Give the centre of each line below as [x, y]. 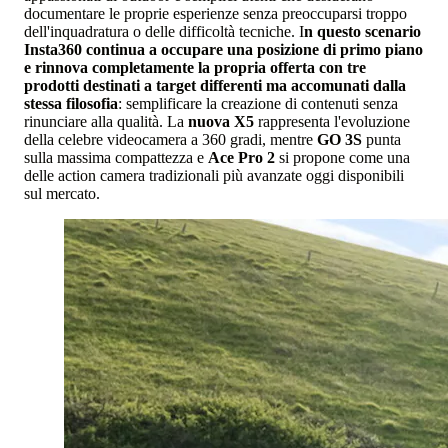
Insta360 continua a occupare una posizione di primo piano [223, 50]
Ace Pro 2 [243, 158]
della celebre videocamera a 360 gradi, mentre [170, 140]
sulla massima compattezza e [116, 158]
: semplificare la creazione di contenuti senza [258, 104]
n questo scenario [362, 32]
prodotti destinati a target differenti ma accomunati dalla [215, 86]
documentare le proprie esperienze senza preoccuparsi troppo [215, 14]
